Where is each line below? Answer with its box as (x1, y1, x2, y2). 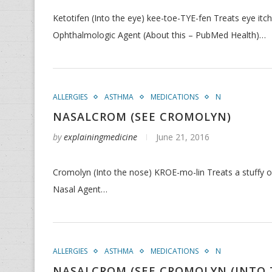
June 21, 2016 (156, 131, 209, 143)
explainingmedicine (64, 131, 137, 143)
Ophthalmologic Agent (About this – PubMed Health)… (53, 29, 266, 41)
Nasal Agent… (53, 183, 107, 195)
